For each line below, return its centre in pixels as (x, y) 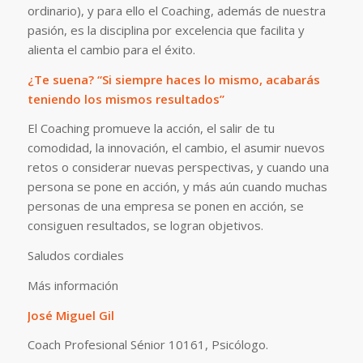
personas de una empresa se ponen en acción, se (165, 206)
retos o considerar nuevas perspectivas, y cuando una (178, 167)
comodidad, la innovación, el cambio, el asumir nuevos (176, 148)
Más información (73, 285)
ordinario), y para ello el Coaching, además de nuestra (176, 10)
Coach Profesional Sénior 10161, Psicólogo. (147, 345)
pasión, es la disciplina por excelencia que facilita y (166, 30)
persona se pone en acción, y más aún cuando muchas (177, 187)
